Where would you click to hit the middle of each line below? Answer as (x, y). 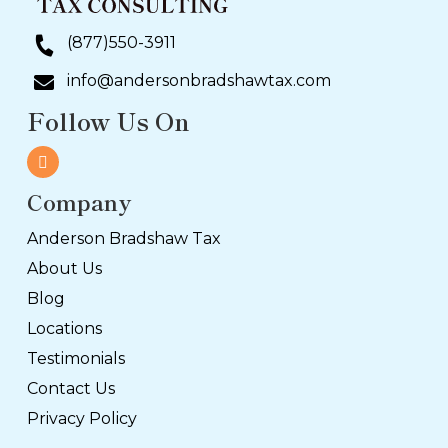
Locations (65, 328)
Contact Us (71, 388)
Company (79, 200)
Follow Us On (109, 120)
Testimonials (76, 358)
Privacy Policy (82, 418)
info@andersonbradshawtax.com (199, 80)
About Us (65, 268)
